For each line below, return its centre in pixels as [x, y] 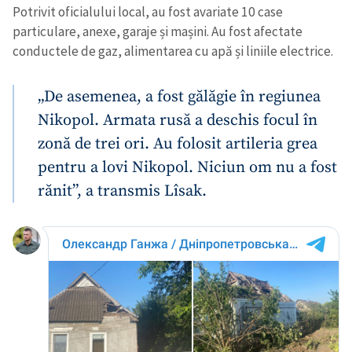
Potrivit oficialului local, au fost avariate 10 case [148, 12]
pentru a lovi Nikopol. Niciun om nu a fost [187, 168]
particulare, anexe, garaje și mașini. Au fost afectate [158, 32]
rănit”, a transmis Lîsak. [122, 191]
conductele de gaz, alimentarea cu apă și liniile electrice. [173, 51]
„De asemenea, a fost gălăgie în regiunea [179, 97]
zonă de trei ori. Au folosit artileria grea [178, 144]
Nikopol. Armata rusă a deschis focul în [178, 121]
